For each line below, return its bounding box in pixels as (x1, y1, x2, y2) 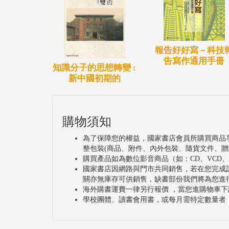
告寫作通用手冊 (164, 56, 224, 66)
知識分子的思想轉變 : (53, 63, 136, 73)
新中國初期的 (68, 74, 121, 84)
